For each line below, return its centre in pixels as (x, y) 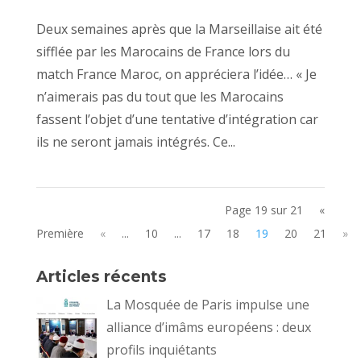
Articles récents (101, 277)
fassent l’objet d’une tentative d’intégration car (177, 120)
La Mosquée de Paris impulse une (207, 305)
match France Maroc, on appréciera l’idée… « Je (176, 75)
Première (60, 234)
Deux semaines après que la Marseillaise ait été (179, 29)
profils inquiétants (161, 350)
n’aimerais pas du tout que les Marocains (160, 97)
